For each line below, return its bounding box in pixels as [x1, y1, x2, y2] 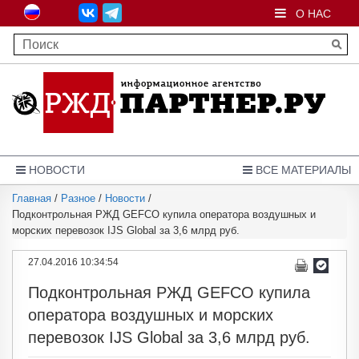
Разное [61, 192, 95, 204]
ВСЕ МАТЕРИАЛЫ [252, 163, 351, 176]
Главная [12, 192, 51, 204]
